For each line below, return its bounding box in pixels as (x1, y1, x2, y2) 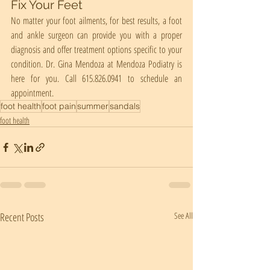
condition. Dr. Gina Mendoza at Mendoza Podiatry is (11, 57, 182, 71)
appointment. (11, 86, 54, 99)
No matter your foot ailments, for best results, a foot (11, 14, 182, 27)
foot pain (42, 101, 76, 111)
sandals (110, 101, 140, 111)
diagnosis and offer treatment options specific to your (11, 43, 182, 56)
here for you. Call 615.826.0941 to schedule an (11, 72, 182, 85)
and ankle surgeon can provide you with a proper (11, 28, 182, 42)
